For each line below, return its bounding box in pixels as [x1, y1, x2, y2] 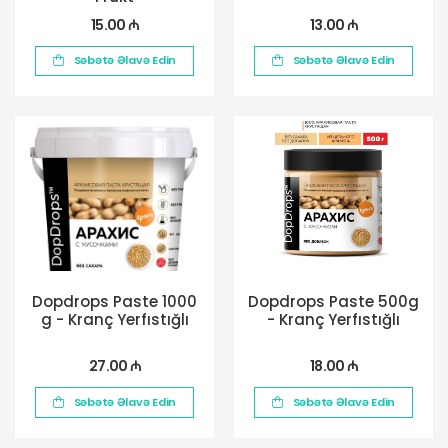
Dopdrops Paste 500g [248, 291, 419, 313]
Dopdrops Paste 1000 [32, 291, 197, 313]
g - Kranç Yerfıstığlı [40, 309, 189, 331]
